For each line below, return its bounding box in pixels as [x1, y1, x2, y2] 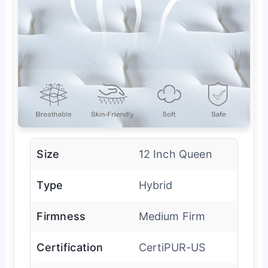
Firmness [36, 209, 86, 223]
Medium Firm [138, 209, 206, 223]
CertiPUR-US [138, 240, 206, 254]
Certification [36, 240, 103, 254]
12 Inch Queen [138, 147, 212, 160]
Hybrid [138, 178, 173, 191]
